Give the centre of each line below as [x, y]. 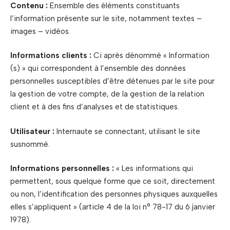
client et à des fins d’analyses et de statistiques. [95, 107]
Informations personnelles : [62, 168]
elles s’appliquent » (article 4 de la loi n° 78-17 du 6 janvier [113, 207]
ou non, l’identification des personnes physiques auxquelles [114, 194]
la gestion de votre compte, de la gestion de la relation [107, 94]
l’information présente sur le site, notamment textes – [106, 18]
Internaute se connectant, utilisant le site [127, 131]
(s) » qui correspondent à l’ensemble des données [98, 68]
